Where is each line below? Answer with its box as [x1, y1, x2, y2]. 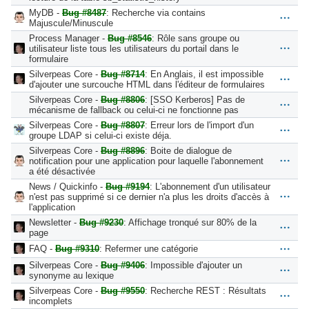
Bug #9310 [55, 243, 99, 254]
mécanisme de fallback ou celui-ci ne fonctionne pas [29, 104, 239, 115]
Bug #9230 [79, 217, 123, 228]
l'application [29, 201, 75, 212]
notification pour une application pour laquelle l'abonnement [29, 155, 263, 166]
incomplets [29, 295, 72, 306]
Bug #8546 [108, 32, 152, 43]
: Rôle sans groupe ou [152, 32, 239, 43]
